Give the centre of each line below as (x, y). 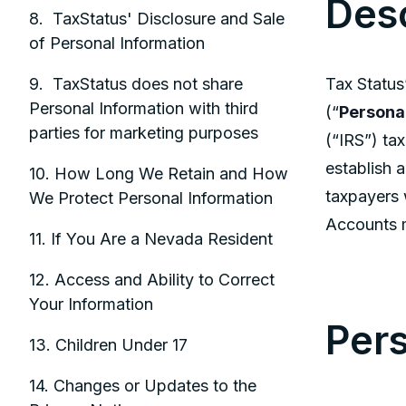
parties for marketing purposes (144, 133)
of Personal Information (117, 43)
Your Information (91, 304)
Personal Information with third (144, 109)
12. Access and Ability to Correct (152, 280)
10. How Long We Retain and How (159, 174)
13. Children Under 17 (108, 345)
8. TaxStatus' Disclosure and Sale (157, 19)
